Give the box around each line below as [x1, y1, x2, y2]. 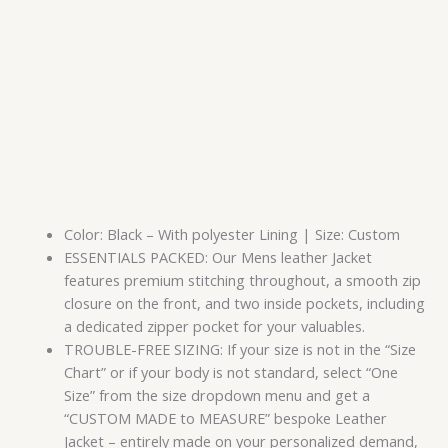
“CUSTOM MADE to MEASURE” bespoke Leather [63, 408, 387, 429]
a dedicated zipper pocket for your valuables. [63, 316, 365, 337]
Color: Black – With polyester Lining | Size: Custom [63, 224, 400, 245]
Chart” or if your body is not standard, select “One [63, 362, 398, 383]
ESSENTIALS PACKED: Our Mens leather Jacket [63, 247, 372, 268]
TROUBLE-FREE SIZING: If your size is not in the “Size [63, 339, 416, 360]
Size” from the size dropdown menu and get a [63, 385, 370, 406]
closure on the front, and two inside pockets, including [63, 293, 425, 314]
